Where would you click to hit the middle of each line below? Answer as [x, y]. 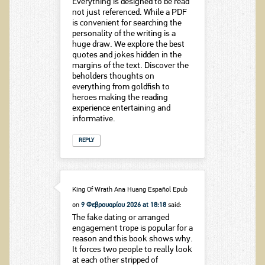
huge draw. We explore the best [128, 45]
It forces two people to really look [132, 250]
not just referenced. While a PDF [129, 13]
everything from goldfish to [121, 88]
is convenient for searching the [127, 24]
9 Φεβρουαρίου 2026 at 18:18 [123, 205]
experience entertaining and [121, 109]
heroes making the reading [120, 98]
